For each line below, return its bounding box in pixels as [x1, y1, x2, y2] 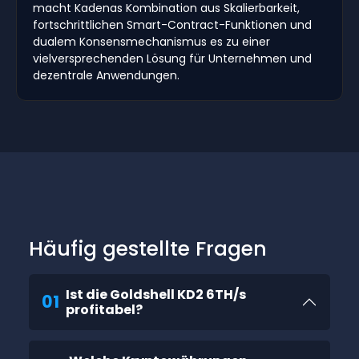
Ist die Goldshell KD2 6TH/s [66, 285, 246, 305]
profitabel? [66, 301, 143, 320]
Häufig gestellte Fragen [29, 235, 267, 264]
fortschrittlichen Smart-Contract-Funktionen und [33, 17, 312, 34]
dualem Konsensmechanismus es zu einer [33, 34, 270, 50]
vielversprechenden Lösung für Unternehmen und [33, 50, 312, 67]
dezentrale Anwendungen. [33, 67, 179, 84]
